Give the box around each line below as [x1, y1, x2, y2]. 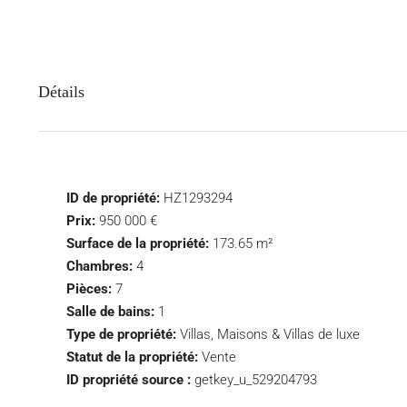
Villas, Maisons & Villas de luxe [180, 326, 360, 342]
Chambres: [66, 258, 133, 274]
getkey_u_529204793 [194, 372, 317, 388]
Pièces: [66, 281, 112, 297]
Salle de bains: [66, 303, 154, 320]
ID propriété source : [66, 372, 191, 388]
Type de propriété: [66, 326, 176, 342]
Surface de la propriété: [66, 235, 209, 252]
